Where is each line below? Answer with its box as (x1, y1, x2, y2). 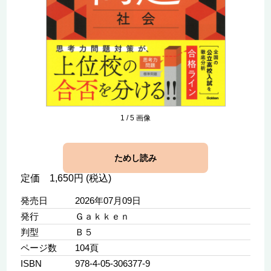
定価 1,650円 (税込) (20, 173, 111, 184)
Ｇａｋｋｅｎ (74, 211, 129, 222)
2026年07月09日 (74, 195, 141, 206)
